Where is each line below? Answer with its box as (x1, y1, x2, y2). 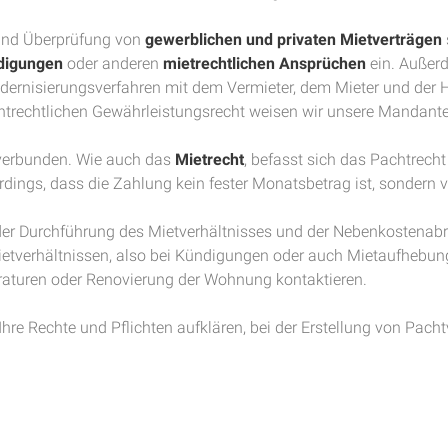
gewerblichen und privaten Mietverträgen (145, 30, 442, 49)
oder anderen (63, 54, 163, 73)
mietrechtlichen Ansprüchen (163, 54, 366, 73)
